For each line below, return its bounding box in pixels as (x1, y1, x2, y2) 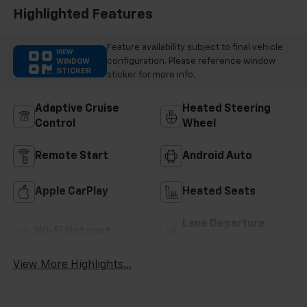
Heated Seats (182, 186, 256, 197)
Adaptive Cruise (34, 103, 119, 114)
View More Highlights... (12, 259, 132, 271)
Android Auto (182, 150, 252, 162)
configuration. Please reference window (106, 56, 275, 66)
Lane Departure (182, 218, 265, 230)
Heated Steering (182, 103, 271, 114)
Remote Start (34, 150, 108, 162)
